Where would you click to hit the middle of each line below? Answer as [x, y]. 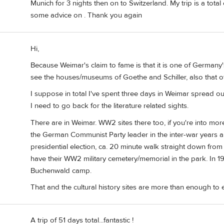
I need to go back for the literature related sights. [109, 106]
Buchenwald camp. [61, 170]
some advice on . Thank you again [86, 15]
